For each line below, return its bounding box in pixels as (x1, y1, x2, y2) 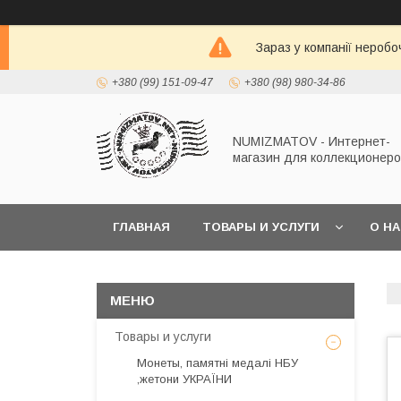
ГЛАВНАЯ (113, 220, 170, 234)
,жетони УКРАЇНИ (137, 372, 232, 386)
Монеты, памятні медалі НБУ (137, 356, 298, 370)
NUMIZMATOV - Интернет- (233, 133, 390, 149)
